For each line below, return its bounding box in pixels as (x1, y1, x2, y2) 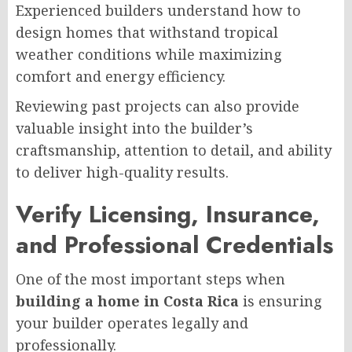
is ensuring (239, 291, 322, 310)
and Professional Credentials (16, 227, 333, 262)
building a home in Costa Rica (16, 291, 239, 310)
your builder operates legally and (16, 313, 248, 332)
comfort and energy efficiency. (16, 66, 225, 86)
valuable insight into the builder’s (16, 118, 253, 137)
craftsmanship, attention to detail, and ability (16, 140, 332, 159)
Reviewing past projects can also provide (16, 96, 299, 115)
